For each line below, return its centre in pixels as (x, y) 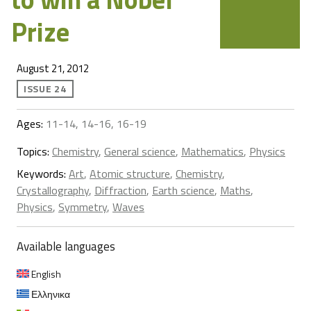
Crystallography (53, 191)
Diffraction (120, 191)
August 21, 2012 (53, 69)
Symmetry (83, 207)
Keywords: (43, 174)
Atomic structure (130, 174)
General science (140, 152)
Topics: (34, 152)
